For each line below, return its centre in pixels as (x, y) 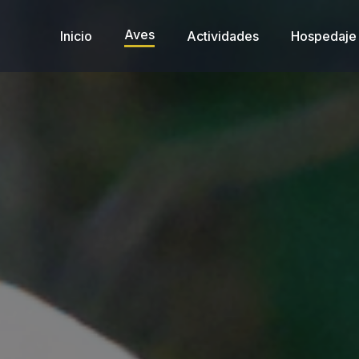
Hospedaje (324, 36)
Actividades (223, 36)
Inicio (76, 36)
